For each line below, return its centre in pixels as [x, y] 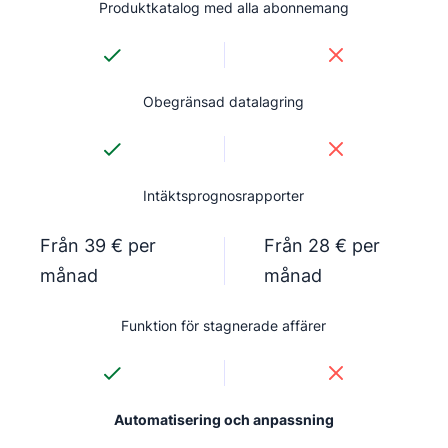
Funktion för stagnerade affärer [224, 325]
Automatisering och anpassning [223, 419]
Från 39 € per [98, 245]
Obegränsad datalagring [224, 101]
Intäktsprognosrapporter [224, 195]
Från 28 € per [321, 245]
